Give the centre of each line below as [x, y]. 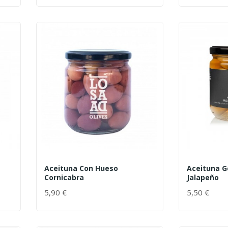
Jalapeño [203, 178]
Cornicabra [64, 178]
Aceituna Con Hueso [81, 168]
